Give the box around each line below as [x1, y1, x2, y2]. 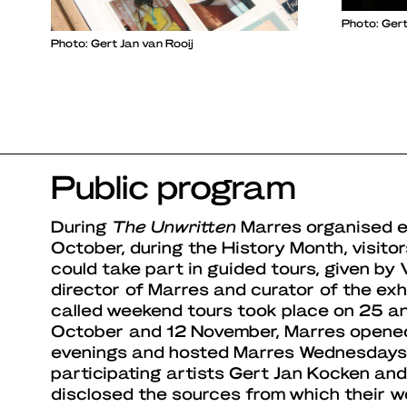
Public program [51, 165, 295, 206]
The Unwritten [112, 216, 236, 236]
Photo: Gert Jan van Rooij [51, 36, 194, 50]
